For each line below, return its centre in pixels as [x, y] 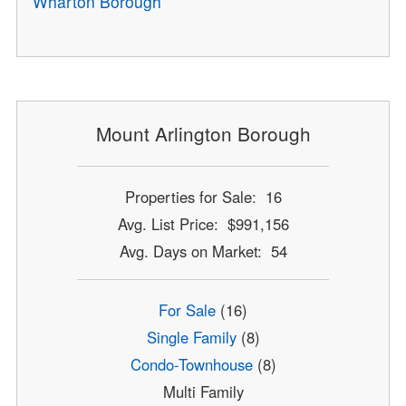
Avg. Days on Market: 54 [203, 251]
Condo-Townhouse [191, 365]
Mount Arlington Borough [203, 134]
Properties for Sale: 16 [203, 196]
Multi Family [203, 392]
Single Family [191, 338]
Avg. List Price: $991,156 [203, 223]
